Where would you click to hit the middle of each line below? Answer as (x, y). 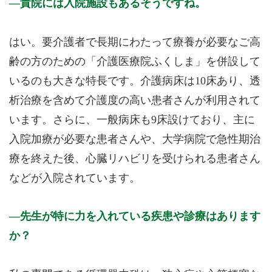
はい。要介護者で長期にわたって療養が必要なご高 (135, 42)
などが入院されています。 (75, 178)
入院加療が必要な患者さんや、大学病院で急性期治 (135, 139)
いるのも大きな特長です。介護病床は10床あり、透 (135, 80)
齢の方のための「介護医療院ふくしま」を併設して (135, 61)
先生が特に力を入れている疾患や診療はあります (140, 216)
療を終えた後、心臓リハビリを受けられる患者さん (135, 158)
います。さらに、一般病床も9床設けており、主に (132, 119)
